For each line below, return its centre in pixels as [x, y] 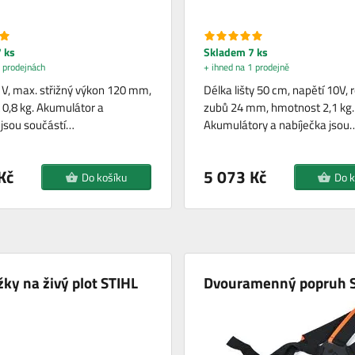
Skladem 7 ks [235, 52]
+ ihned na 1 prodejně [246, 67]
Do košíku [104, 177]
